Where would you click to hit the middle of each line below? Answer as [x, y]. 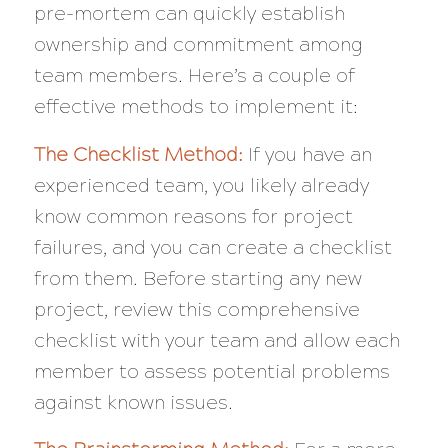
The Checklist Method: [138, 154]
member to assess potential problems [211, 371]
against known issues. [133, 402]
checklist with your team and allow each [216, 340]
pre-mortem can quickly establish [189, 14]
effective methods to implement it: [195, 107]
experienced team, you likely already [201, 185]
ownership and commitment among [198, 45]
